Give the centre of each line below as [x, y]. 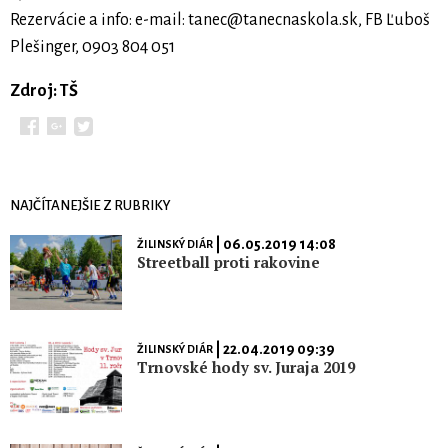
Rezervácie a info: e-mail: [99, 20]
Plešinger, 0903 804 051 [92, 47]
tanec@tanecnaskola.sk [273, 20]
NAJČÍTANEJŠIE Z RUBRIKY [90, 206]
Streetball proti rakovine [228, 262]
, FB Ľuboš [394, 20]
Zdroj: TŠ [44, 91]
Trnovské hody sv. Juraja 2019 [245, 366]
